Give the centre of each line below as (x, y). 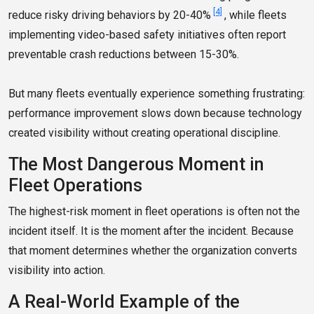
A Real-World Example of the (124, 302)
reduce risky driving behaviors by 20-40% (110, 15)
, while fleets (255, 15)
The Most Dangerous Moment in (136, 165)
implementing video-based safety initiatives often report (147, 35)
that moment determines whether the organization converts (153, 251)
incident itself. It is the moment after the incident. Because (151, 231)
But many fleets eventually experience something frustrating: (157, 94)
